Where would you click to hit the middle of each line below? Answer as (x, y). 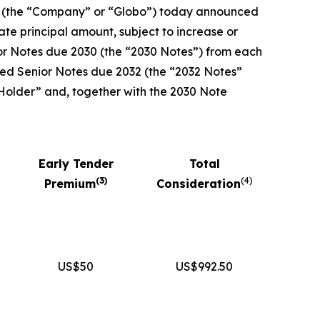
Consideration (198, 184)
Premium (70, 184)
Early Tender (76, 164)
